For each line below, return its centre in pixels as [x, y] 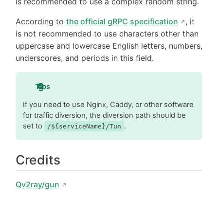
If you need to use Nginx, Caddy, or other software [108, 104]
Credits [38, 159]
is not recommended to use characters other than [107, 34]
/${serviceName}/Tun [84, 126]
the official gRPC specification [122, 22]
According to [41, 22]
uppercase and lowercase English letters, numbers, [109, 46]
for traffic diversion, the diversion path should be [104, 115]
